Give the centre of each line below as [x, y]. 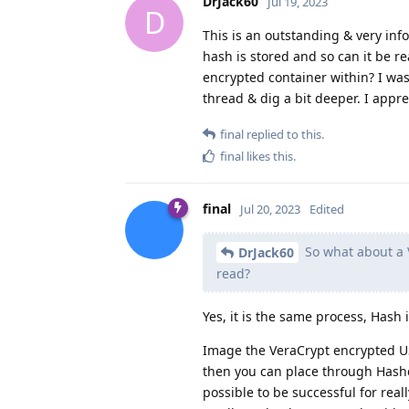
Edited [327, 209]
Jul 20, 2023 [270, 209]
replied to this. [284, 134]
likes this [268, 156]
